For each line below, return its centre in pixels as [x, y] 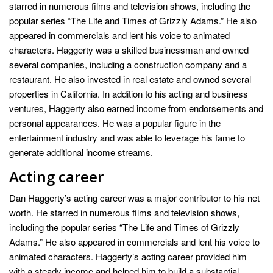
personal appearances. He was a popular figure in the [115, 122]
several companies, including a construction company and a [128, 64]
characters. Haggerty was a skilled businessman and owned [129, 49]
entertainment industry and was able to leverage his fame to [127, 137]
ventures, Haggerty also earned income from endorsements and [136, 108]
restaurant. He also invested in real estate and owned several [130, 79]
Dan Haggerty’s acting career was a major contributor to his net [134, 197]
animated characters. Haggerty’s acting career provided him [128, 256]
